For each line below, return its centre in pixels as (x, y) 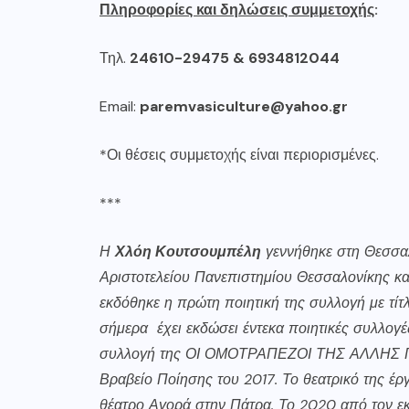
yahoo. (309, 107)
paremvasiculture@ (212, 107)
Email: (120, 107)
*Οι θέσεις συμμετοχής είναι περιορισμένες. (239, 155)
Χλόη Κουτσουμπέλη (188, 252)
